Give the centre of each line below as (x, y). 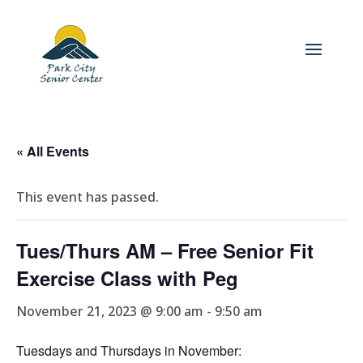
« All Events (53, 151)
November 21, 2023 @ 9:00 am (110, 311)
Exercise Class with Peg (127, 278)
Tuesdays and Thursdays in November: (129, 350)
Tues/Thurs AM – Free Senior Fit (165, 250)
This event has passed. (88, 197)
